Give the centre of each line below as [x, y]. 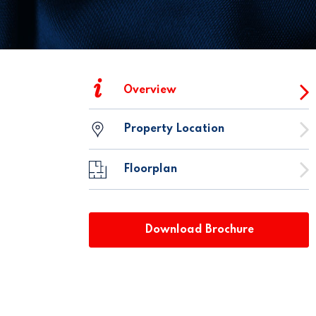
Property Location [174, 129]
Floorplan [150, 170]
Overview [150, 91]
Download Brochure [199, 230]
